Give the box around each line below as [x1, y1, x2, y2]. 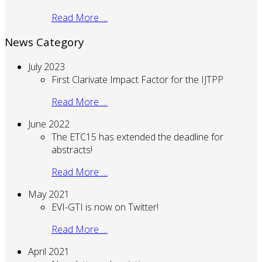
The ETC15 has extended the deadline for [51, 130, 223, 144]
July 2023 [28, 60, 65, 74]
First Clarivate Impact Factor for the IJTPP [51, 73, 223, 87]
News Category [5, 35, 84, 50]
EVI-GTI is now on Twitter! [51, 201, 158, 214]
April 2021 [28, 245, 70, 258]
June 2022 [28, 118, 70, 131]
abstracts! [51, 143, 92, 157]
